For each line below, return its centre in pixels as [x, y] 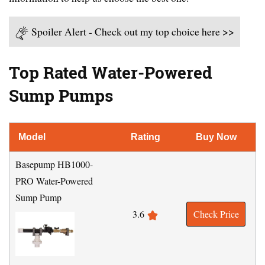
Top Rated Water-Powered [111, 73]
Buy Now [216, 137]
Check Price [216, 214]
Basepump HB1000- [54, 164]
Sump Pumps [61, 96]
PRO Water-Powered [54, 181]
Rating [146, 137]
